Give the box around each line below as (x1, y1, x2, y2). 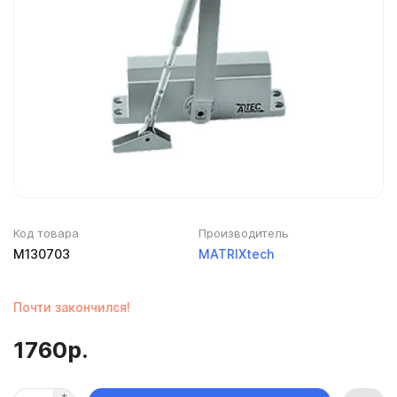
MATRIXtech (198, 246, 274, 261)
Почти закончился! (13, 300, 130, 315)
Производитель (198, 226, 289, 240)
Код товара (13, 226, 79, 240)
